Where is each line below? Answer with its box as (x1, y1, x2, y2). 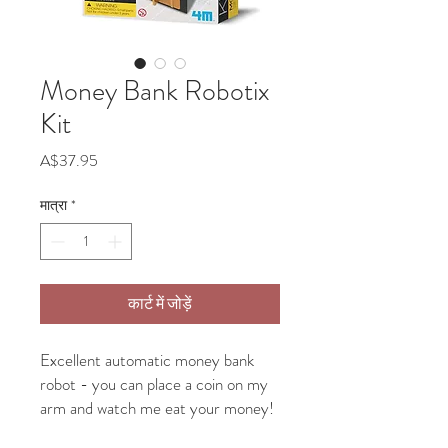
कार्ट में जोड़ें (128, 292, 192, 315)
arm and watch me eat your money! (40, 396, 274, 420)
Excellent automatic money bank (40, 348, 254, 372)
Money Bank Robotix (40, 71, 270, 111)
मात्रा (40, 195, 67, 215)
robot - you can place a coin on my (40, 372, 268, 396)
